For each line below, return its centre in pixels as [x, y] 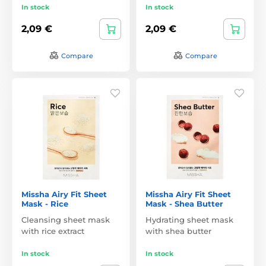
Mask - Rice [45, 203]
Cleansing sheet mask [66, 219]
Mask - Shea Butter [184, 203]
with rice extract [53, 231]
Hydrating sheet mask [189, 219]
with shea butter [178, 231]
